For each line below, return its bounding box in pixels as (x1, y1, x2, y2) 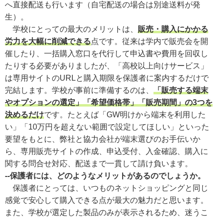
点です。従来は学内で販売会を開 (91, 37, 208, 45)
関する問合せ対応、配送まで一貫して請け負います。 (5, 159, 193, 168)
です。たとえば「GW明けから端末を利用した (44, 110, 206, 119)
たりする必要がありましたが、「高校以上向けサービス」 (5, 61, 208, 70)
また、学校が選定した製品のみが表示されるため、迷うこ (5, 208, 208, 217)
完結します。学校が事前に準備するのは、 (5, 86, 153, 94)
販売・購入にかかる (138, 24, 208, 33)
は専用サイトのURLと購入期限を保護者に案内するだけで (5, 73, 209, 82)
